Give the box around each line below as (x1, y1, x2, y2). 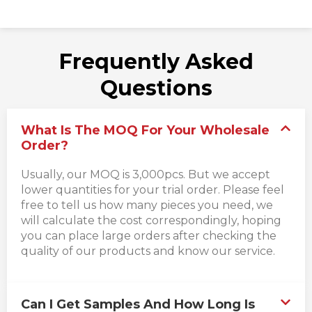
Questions (100, 75, 212, 101)
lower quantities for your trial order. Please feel (21, 182, 284, 196)
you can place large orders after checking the (21, 228, 276, 242)
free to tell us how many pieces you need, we (21, 198, 273, 212)
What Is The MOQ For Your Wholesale (21, 122, 270, 138)
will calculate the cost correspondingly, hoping (21, 213, 281, 227)
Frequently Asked (58, 48, 253, 75)
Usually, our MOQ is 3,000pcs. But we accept (21, 167, 270, 181)
